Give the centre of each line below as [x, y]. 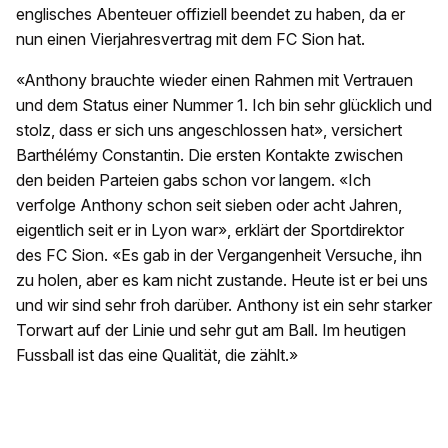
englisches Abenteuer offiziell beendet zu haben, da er [210, 14]
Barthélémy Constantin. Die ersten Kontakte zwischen [209, 155]
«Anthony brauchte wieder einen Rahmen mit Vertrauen [214, 80]
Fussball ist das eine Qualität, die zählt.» [157, 355]
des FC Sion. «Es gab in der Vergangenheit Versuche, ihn [219, 255]
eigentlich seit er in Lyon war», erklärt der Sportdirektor [210, 230]
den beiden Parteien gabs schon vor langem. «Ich [193, 180]
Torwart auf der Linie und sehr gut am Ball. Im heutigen [211, 330]
